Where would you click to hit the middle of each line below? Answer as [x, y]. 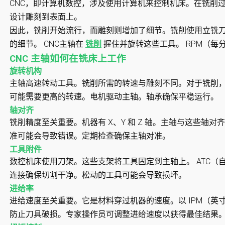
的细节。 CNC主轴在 [48, 44]
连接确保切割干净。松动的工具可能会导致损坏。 [98, 175]
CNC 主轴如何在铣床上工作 [68, 59]
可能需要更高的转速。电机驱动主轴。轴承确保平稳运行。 [114, 96]
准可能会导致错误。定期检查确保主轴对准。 [90, 136]
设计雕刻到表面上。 [46, 17]
